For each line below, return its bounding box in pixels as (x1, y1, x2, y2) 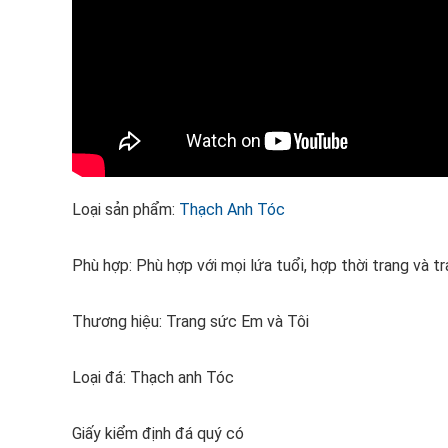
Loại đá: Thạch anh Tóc (72, 368, 238, 387)
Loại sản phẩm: (72, 200, 179, 219)
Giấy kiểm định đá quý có (72, 424, 244, 443)
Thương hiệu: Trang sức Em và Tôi (72, 312, 309, 331)
